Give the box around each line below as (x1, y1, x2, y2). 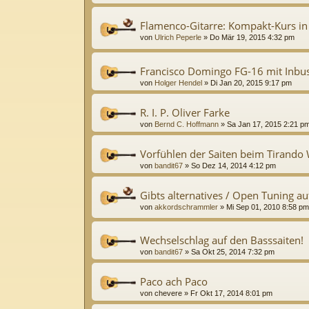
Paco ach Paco (140, 274, 208, 288)
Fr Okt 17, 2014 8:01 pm (190, 288, 272, 297)
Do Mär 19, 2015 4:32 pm (210, 33, 295, 42)
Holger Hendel (154, 78, 202, 87)
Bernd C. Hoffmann (154, 119, 219, 128)
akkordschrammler (154, 202, 218, 211)
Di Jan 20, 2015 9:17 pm (210, 78, 292, 87)
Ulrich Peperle (154, 33, 201, 42)
